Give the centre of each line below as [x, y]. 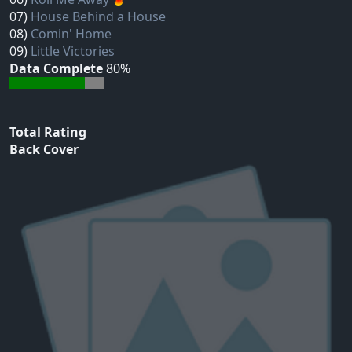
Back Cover [44, 150]
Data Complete [56, 69]
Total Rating [48, 132]
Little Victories [73, 51]
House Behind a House [98, 17]
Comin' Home [71, 34]
